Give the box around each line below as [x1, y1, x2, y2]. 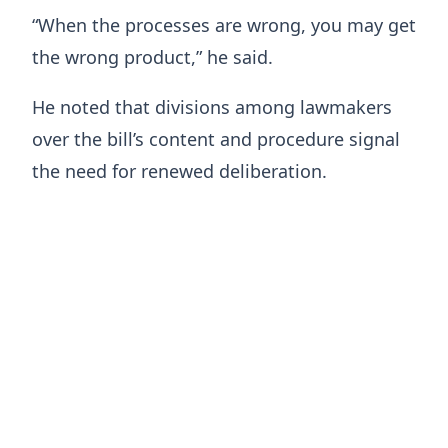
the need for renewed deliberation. [32, 158, 327, 183]
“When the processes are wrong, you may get [32, 12, 416, 37]
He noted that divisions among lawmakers [32, 94, 392, 119]
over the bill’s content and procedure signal [32, 126, 400, 151]
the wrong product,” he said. [32, 44, 273, 69]
